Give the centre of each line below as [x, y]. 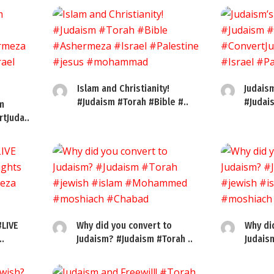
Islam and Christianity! [123, 88]
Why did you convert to [124, 225]
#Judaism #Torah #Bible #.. [132, 102]
